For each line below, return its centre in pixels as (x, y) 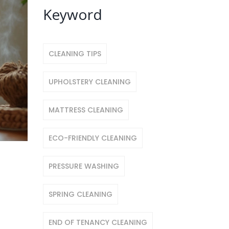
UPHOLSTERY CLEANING (89, 82)
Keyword (72, 14)
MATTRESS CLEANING (86, 110)
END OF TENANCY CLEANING (98, 222)
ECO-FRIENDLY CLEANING (93, 138)
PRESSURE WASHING (84, 166)
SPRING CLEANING (80, 194)
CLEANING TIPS (75, 54)
